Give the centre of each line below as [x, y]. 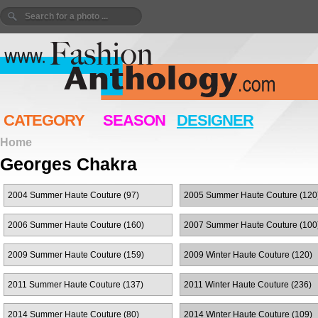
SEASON [134, 120]
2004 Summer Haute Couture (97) [73, 195]
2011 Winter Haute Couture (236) [248, 285]
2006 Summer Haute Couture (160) [76, 225]
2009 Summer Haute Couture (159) [76, 255]
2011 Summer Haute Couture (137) [76, 285]
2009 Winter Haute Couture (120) [248, 255]
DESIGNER [215, 120]
